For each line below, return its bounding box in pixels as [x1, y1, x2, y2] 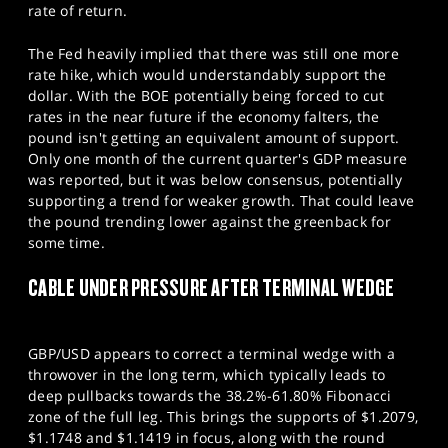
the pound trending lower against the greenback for [28, 212, 391, 232]
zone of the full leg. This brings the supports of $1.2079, [28, 406, 419, 426]
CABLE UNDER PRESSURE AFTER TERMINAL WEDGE [28, 273, 395, 301]
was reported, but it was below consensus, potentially [28, 170, 402, 190]
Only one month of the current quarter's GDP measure [28, 149, 408, 169]
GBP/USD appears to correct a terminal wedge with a [28, 343, 395, 363]
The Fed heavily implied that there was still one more [28, 44, 399, 64]
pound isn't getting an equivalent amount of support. [28, 128, 400, 148]
